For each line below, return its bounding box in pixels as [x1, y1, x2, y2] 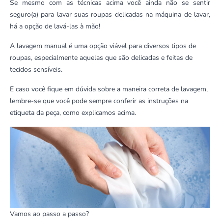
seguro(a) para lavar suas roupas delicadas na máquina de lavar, [10, 9, 210, 19]
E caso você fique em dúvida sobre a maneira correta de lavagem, [10, 84, 208, 94]
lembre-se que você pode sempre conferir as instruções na [10, 96, 188, 106]
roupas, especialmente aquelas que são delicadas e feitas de [10, 53, 192, 62]
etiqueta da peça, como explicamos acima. [10, 108, 138, 117]
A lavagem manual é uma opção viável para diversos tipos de [10, 41, 196, 51]
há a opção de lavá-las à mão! [10, 21, 102, 31]
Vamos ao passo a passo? [10, 209, 91, 219]
